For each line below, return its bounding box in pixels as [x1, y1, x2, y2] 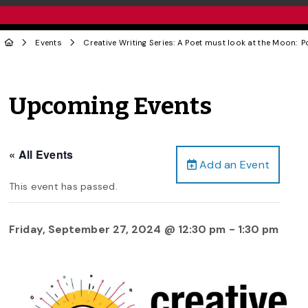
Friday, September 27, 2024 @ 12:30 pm [9, 221, 226, 236]
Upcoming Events [9, 91, 212, 121]
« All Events [9, 146, 74, 162]
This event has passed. [9, 179, 118, 192]
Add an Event [196, 157, 270, 172]
